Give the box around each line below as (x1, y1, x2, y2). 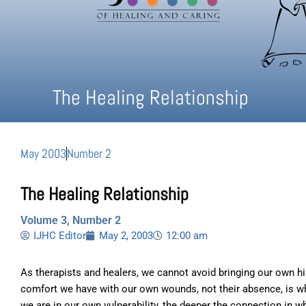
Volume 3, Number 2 (20, 214, 121, 227)
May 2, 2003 (99, 229, 153, 242)
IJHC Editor (33, 229, 86, 242)
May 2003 (20, 145, 66, 162)
